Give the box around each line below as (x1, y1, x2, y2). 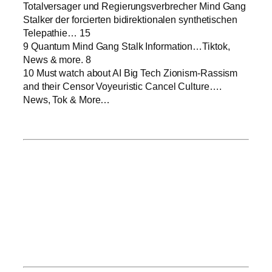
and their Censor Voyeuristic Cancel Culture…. (23, 80, 222, 92)
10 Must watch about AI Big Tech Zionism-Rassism (23, 67, 238, 78)
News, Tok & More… (23, 93, 110, 105)
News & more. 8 (23, 53, 91, 65)
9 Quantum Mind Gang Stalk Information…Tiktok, (23, 40, 230, 52)
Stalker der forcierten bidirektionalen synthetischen (23, 13, 237, 25)
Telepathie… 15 (23, 27, 90, 38)
